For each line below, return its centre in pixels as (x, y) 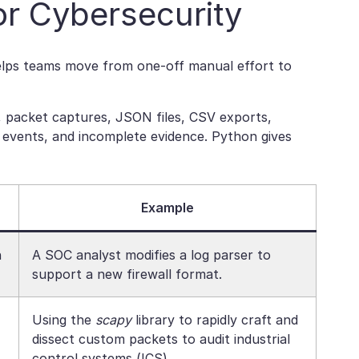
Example (167, 208)
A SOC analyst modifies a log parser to (151, 255)
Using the (64, 320)
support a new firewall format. (127, 274)
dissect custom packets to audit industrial (161, 339)
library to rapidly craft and (215, 320)
